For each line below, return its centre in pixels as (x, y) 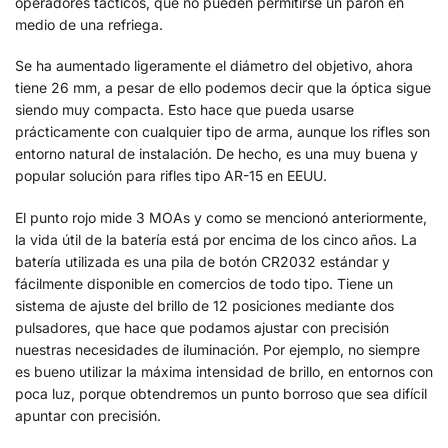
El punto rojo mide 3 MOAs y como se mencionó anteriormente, (221, 217)
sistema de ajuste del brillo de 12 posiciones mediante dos (204, 305)
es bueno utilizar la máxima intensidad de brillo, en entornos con (224, 371)
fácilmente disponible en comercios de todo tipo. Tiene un (204, 283)
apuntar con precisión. (88, 415)
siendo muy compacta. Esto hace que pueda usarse (184, 110)
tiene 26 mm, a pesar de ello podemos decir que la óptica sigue (223, 88)
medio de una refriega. (89, 24)
